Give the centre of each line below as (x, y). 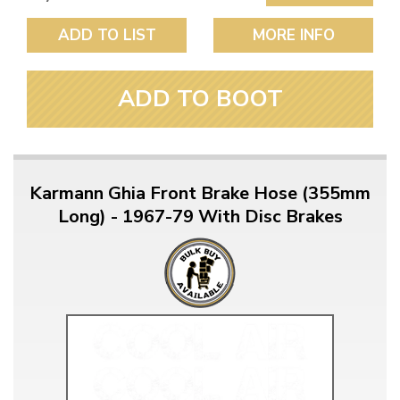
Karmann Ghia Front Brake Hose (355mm (200, 194)
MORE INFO (293, 36)
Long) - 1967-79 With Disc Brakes (200, 217)
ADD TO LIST (107, 36)
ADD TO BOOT (200, 99)
